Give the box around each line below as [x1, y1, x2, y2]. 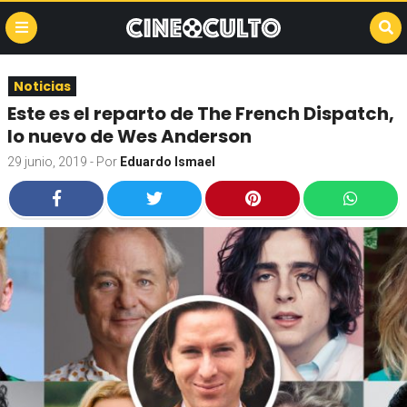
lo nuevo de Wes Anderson [7, 124, 252, 149]
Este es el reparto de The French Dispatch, [7, 101, 394, 126]
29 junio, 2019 [7, 154, 87, 169]
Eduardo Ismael [120, 154, 215, 169]
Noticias [14, 77, 71, 95]
